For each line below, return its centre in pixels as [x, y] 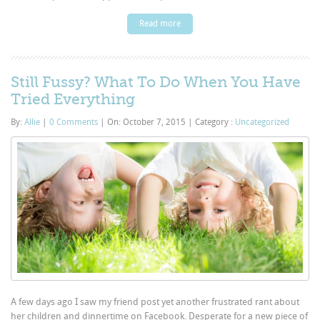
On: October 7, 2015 [147, 122]
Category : [214, 122]
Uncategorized [262, 122]
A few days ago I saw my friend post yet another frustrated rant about [155, 301]
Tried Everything [73, 99]
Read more [160, 23]
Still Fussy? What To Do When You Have [156, 82]
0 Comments [74, 122]
